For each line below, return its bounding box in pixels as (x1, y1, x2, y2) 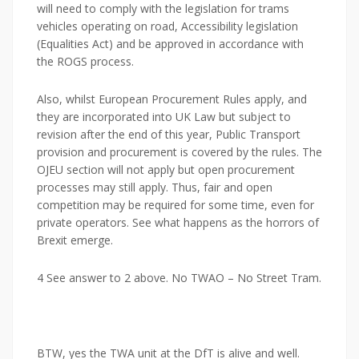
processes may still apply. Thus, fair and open (37, 179, 272, 195)
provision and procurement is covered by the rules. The (37, 144, 322, 159)
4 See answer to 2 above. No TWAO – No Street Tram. (37, 270, 321, 285)
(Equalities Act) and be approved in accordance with (37, 36, 304, 51)
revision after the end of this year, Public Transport (37, 127, 301, 142)
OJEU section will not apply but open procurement (37, 162, 295, 177)
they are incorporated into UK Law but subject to (37, 109, 291, 124)
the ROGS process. (37, 54, 134, 69)
